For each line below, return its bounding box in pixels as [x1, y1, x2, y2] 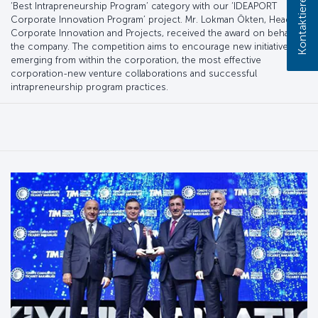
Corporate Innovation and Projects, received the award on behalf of [11, 28, 306, 39]
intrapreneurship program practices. [11, 82, 168, 93]
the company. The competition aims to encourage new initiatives [11, 41, 293, 53]
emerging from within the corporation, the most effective [11, 55, 261, 66]
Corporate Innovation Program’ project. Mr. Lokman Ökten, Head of [11, 14, 303, 26]
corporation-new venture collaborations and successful [11, 68, 257, 79]
